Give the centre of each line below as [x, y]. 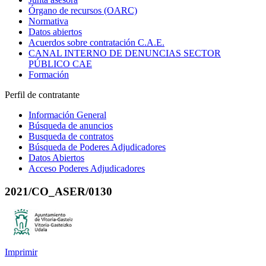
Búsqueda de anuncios [71, 126]
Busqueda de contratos [71, 136]
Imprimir [21, 252]
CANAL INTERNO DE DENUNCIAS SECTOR [125, 53]
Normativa [48, 21]
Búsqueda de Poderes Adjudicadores [97, 147]
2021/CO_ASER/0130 [58, 191]
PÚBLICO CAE [60, 64]
